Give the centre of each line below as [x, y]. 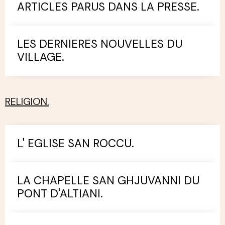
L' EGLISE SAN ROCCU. [76, 143]
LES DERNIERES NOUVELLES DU [100, 44]
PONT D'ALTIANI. [60, 194]
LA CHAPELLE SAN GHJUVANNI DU [108, 181]
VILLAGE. [41, 57]
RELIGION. [27, 101]
